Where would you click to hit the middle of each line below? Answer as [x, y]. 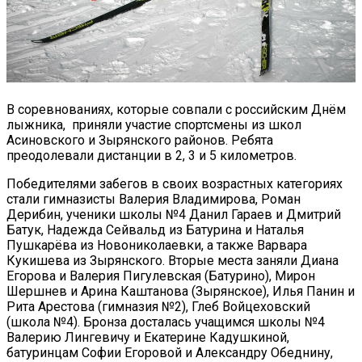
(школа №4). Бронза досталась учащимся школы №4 [166, 322]
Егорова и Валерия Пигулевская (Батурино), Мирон [161, 276]
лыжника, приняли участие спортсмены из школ [154, 124]
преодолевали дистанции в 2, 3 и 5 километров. [152, 155]
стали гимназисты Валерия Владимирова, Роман [154, 199]
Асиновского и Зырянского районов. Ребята [140, 140]
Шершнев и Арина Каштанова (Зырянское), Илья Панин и [181, 291]
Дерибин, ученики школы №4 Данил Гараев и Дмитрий [174, 214]
